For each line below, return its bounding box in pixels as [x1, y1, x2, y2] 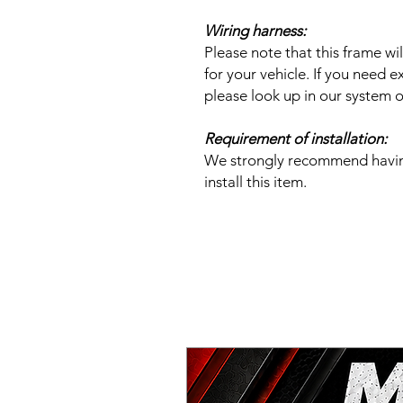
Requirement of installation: [204, 129, 387, 148]
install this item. [204, 172, 307, 191]
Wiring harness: [204, 21, 306, 40]
